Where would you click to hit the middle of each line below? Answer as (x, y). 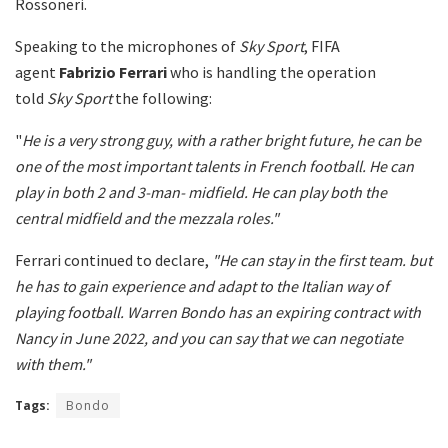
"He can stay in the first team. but (322, 259)
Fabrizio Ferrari (113, 71)
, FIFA (322, 45)
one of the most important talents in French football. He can (214, 165)
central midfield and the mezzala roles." (147, 217)
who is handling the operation (271, 71)
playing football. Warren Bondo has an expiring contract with (218, 311)
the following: (163, 97)
